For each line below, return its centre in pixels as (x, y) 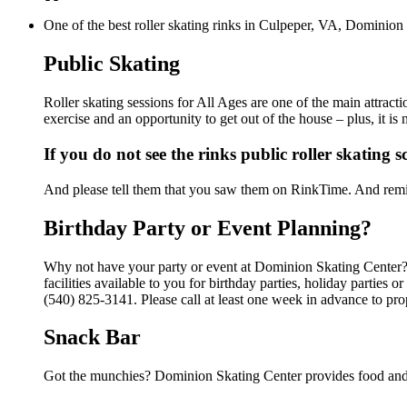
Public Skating (112, 64)
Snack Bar (92, 338)
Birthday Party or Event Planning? (208, 228)
